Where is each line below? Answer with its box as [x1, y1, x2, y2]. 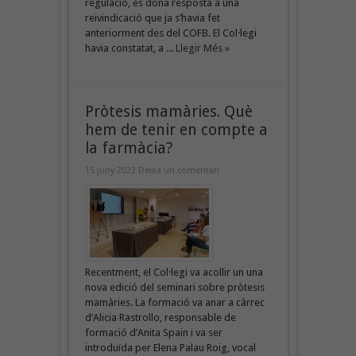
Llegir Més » [175, 41, 230, 54]
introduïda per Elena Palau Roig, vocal [84, 341, 256, 354]
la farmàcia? [84, 138, 172, 157]
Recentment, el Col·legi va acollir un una [84, 265, 263, 278]
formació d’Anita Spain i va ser [84, 326, 222, 339]
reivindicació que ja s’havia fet [84, 11, 220, 24]
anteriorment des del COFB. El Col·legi [84, 26, 257, 39]
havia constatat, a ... [84, 41, 176, 54]
